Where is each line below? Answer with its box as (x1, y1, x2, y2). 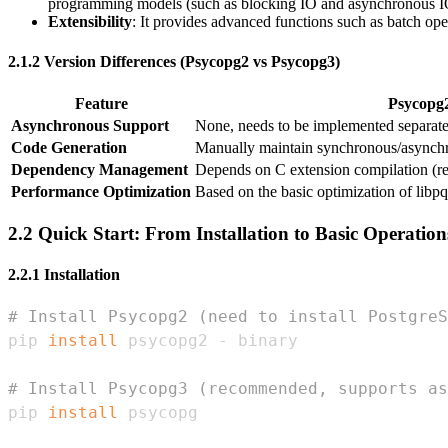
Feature (74, 94, 128, 112)
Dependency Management (11, 160, 188, 178)
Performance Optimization (11, 182, 191, 200)
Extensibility (48, 13, 132, 31)
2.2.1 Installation (8, 265, 120, 283)
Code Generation (11, 138, 127, 156)
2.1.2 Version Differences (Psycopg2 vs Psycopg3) (8, 52, 340, 70)
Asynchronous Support (11, 116, 169, 134)
